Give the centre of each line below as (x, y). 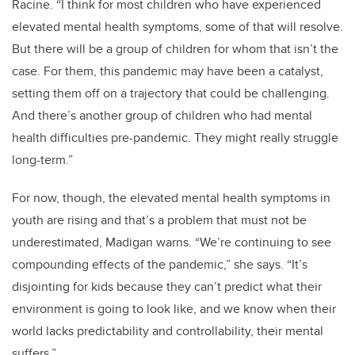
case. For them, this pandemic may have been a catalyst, (168, 71)
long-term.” (42, 160)
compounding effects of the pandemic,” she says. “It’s (160, 265)
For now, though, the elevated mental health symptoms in (171, 198)
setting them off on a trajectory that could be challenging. (171, 94)
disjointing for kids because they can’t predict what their (167, 287)
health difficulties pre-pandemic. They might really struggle (175, 138)
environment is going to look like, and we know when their (174, 309)
